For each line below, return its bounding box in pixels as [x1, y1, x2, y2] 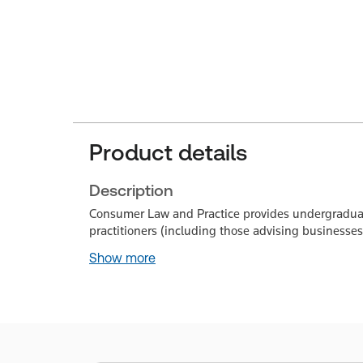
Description [89, 181, 173, 200]
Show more [89, 250, 156, 266]
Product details [89, 139, 247, 165]
